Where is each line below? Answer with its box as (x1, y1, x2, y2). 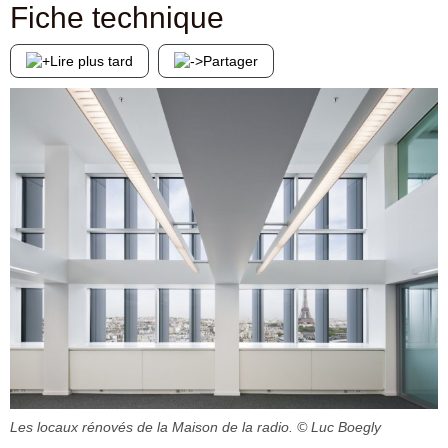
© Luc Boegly (297, 418, 381, 435)
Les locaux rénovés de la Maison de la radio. (10, 418, 297, 435)
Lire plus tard (50, 52, 133, 69)
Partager (203, 52, 258, 69)
